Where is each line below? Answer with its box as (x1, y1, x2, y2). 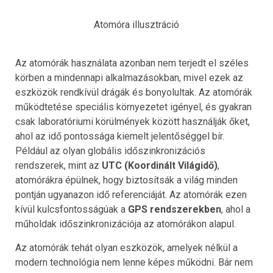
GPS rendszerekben (128, 203, 221, 215)
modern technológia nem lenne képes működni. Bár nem (15, 256, 253, 268)
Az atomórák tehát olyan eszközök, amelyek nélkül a (15, 241, 238, 253)
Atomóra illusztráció (94, 18, 179, 30)
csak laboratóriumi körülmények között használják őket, (15, 115, 250, 127)
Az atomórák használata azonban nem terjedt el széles (15, 57, 249, 69)
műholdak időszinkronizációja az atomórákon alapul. (15, 218, 236, 230)
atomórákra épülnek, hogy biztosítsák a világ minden (15, 174, 238, 186)
